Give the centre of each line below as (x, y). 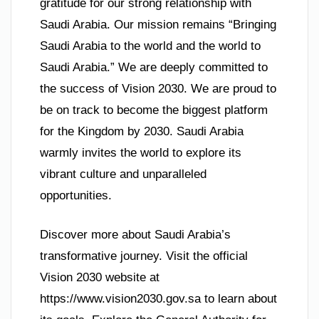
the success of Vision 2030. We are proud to (158, 88)
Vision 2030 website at (100, 278)
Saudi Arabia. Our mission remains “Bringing (158, 24)
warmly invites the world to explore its (141, 152)
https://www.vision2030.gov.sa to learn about (158, 299)
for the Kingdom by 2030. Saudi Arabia (142, 131)
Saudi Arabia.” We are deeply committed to (154, 67)
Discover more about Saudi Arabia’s (135, 235)
